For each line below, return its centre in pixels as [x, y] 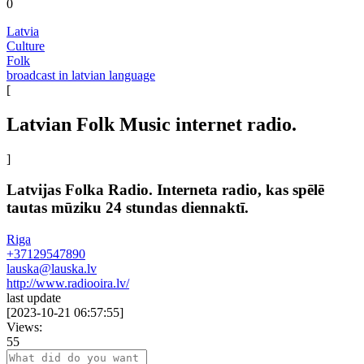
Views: [24, 327]
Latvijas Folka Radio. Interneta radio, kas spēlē [165, 190]
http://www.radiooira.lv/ [68, 284]
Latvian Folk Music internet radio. [152, 124]
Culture [26, 45]
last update [34, 298]
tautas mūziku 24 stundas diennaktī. [128, 208]
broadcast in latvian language [81, 75]
